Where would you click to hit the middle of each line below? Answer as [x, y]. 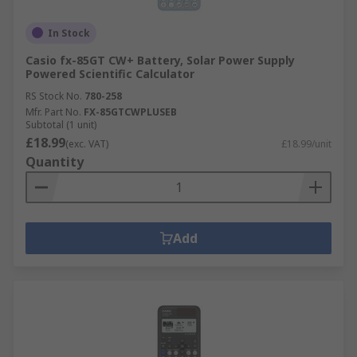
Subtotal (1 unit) [61, 124]
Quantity [55, 161]
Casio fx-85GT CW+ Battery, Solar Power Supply [160, 60]
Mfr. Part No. [53, 112]
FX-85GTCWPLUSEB [130, 112]
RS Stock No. [54, 96]
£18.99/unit [306, 143]
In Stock [69, 33]
